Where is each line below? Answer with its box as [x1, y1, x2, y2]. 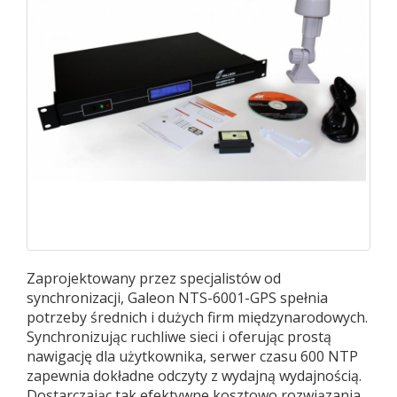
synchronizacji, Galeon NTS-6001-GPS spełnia [27, 288, 328, 307]
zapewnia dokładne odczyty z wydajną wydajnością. [27, 366, 362, 385]
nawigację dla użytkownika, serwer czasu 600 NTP [27, 346, 358, 366]
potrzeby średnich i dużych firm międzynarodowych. [27, 307, 368, 327]
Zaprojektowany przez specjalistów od [27, 269, 281, 288]
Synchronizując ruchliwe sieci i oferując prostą [27, 327, 331, 346]
